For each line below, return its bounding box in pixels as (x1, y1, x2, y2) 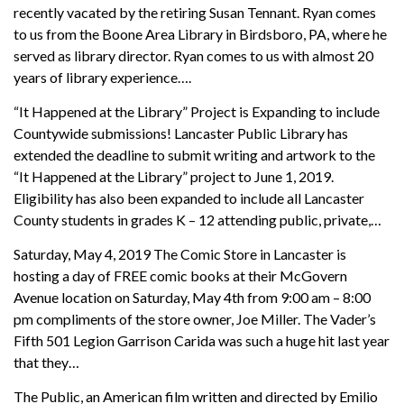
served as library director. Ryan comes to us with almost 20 (14, 46, 373, 64)
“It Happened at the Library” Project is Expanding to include (14, 102, 380, 120)
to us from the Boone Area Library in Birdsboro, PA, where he (14, 24, 387, 42)
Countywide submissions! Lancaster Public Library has (14, 124, 348, 142)
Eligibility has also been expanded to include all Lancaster (14, 188, 364, 207)
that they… (14, 353, 79, 371)
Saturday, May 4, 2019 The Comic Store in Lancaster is (14, 244, 346, 262)
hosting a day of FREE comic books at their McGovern (14, 266, 347, 284)
